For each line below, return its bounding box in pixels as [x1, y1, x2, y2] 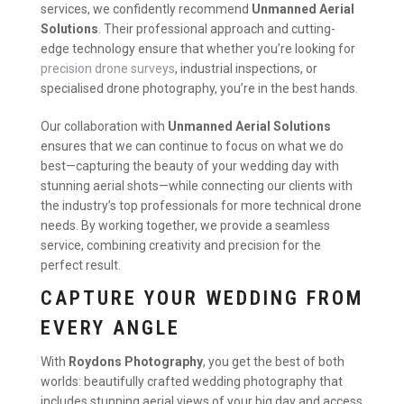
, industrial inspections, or [175, 61, 317, 77]
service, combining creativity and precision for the [41, 237, 321, 252]
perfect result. [41, 257, 121, 272]
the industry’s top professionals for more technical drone [41, 197, 362, 213]
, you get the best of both [203, 354, 344, 370]
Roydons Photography [69, 354, 203, 370]
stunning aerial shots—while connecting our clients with [41, 178, 353, 193]
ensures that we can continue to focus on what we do [41, 138, 344, 153]
